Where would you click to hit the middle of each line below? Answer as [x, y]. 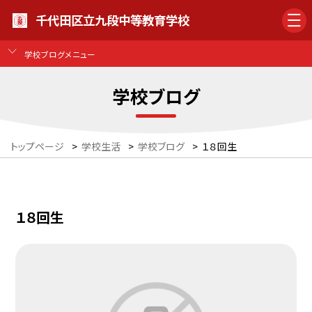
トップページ [37, 147]
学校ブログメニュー [60, 54]
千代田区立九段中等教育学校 [113, 20]
